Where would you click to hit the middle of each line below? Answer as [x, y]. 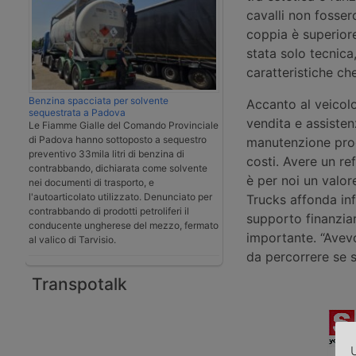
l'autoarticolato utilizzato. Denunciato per [120, 196]
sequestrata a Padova [77, 112]
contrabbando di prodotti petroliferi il [109, 211]
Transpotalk [79, 284]
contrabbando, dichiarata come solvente [118, 168]
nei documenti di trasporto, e [91, 182]
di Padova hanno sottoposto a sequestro [118, 139]
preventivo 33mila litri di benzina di [106, 153]
